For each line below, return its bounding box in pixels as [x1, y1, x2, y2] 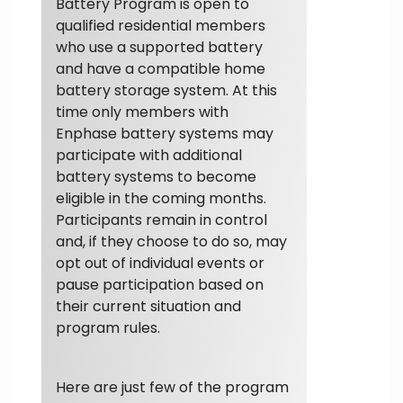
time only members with [56, 101, 228, 122]
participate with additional [56, 144, 242, 166]
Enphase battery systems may [56, 122, 273, 144]
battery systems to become [56, 166, 256, 187]
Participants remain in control [56, 209, 267, 230]
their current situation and [56, 295, 241, 317]
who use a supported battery [56, 36, 263, 58]
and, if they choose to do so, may [56, 230, 287, 252]
